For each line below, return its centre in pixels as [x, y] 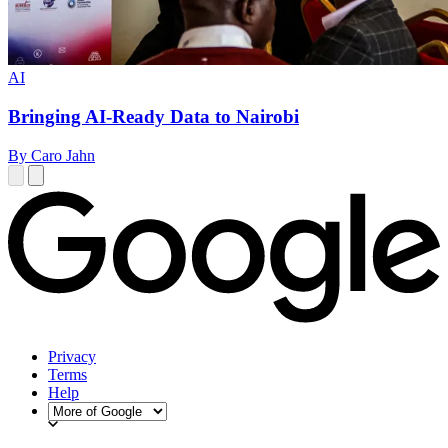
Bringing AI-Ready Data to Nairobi [153, 117]
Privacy [72, 356]
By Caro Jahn [51, 155]
